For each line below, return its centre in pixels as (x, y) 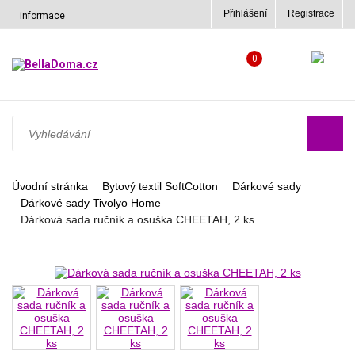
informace (42, 16)
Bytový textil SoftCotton (160, 186)
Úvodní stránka (50, 186)
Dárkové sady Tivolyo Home (91, 203)
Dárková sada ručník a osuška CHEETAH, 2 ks (137, 219)
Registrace (311, 13)
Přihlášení (245, 13)
